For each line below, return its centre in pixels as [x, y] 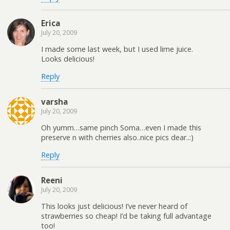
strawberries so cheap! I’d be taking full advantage [126, 216]
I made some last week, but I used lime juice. [117, 49]
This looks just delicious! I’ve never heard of [114, 206]
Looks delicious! [68, 59]
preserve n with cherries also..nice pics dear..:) [117, 138]
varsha [54, 101]
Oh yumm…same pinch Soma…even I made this [121, 128]
